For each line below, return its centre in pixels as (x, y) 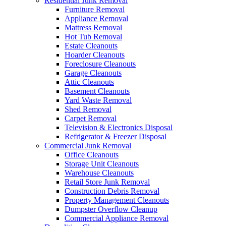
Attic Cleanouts (89, 82)
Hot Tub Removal (93, 37)
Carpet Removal (91, 118)
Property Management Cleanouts (117, 200)
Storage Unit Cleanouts (102, 164)
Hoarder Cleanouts (95, 55)
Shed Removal (88, 109)
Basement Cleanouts (97, 91)
